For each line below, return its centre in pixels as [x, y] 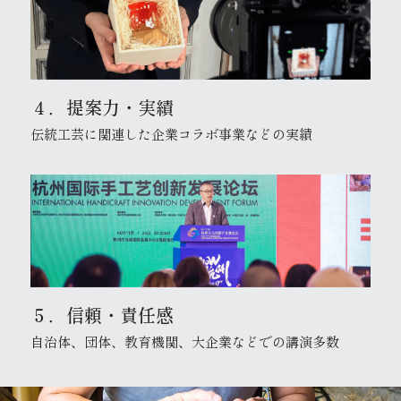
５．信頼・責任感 [102, 314]
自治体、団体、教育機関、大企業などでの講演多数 [185, 341]
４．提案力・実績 [102, 107]
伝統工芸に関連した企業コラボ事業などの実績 [171, 133]
